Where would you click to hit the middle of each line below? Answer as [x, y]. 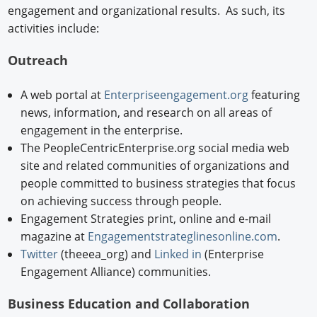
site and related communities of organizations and [155, 166]
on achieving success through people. [121, 201]
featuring [274, 95]
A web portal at [62, 95]
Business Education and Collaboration [129, 304]
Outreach [38, 60]
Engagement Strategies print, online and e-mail [145, 219]
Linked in [178, 254]
